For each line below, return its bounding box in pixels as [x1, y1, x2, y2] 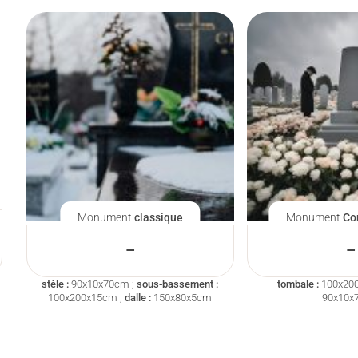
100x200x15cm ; [48, 292, 125, 304]
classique [133, 210, 183, 225]
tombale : [276, 278, 319, 291]
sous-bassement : [137, 278, 219, 291]
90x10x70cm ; [69, 278, 137, 291]
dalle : [125, 292, 152, 304]
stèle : [42, 278, 70, 291]
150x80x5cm [151, 292, 213, 304]
